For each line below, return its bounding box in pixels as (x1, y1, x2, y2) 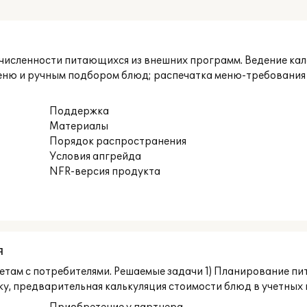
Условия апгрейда (49, 151, 142, 162)
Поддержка (49, 106, 110, 117)
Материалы (49, 121, 109, 132)
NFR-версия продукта (49, 166, 161, 177)
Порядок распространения (49, 136, 187, 147)
